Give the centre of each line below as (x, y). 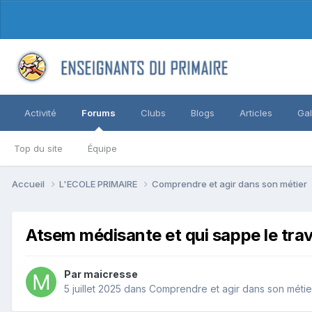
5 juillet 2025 (93, 289)
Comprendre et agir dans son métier (231, 184)
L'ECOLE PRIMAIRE (99, 184)
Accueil (29, 184)
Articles (256, 113)
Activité (40, 113)
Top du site (38, 148)
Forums (99, 113)
